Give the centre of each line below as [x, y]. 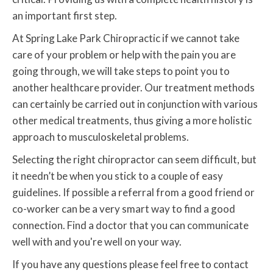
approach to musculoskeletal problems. [101, 137]
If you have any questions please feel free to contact [130, 264]
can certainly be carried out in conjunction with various [135, 104]
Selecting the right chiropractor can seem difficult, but [134, 160]
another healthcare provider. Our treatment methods [133, 88]
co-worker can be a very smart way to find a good [124, 209]
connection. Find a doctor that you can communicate [130, 225]
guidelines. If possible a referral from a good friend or [133, 193]
